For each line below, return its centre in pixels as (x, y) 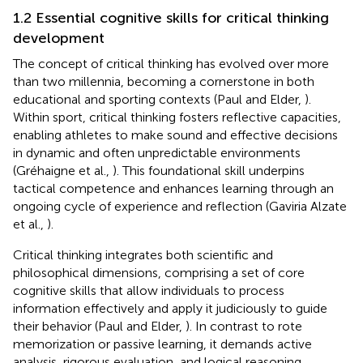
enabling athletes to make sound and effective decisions (175, 135)
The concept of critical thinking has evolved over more (171, 63)
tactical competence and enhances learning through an (173, 188)
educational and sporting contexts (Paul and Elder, (159, 99)
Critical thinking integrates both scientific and (143, 254)
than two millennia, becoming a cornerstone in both (164, 81)
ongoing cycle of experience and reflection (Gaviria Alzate (180, 206)
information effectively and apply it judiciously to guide (170, 308)
